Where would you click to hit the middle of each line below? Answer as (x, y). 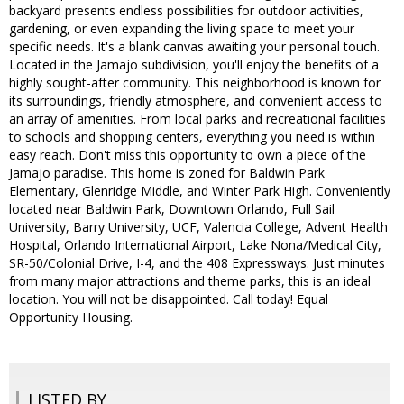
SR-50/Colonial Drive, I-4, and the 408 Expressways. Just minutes (197, 263)
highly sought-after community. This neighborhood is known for (195, 83)
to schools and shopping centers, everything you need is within (192, 137)
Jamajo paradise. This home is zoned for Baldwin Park (167, 173)
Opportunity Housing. (71, 317)
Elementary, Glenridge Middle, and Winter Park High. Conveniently (200, 191)
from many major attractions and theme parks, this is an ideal (190, 281)
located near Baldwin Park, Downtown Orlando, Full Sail (172, 209)
